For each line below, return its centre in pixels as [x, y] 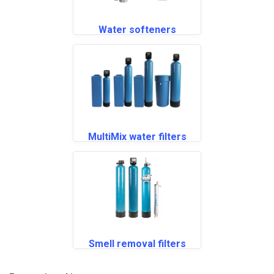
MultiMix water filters [137, 137]
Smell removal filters [137, 244]
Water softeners [137, 30]
